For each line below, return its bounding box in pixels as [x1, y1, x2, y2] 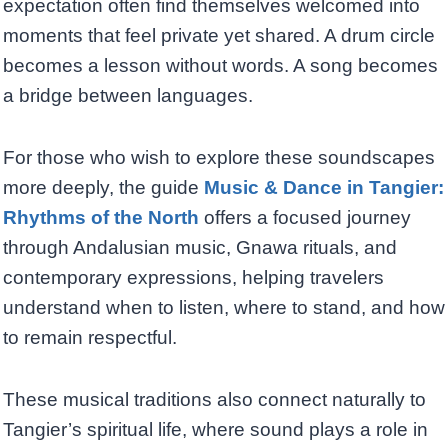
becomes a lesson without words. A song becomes [3, 55, 438, 77]
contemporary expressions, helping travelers [3, 267, 384, 289]
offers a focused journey [199, 207, 411, 229]
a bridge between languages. [3, 85, 253, 107]
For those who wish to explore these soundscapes [3, 147, 435, 169]
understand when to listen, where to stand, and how [3, 297, 445, 319]
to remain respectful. [3, 327, 177, 349]
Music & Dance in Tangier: [204, 177, 444, 199]
